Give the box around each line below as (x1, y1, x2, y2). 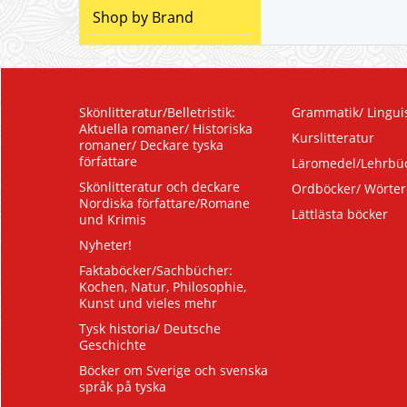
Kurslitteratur (292, 129, 374, 146)
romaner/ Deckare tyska (79, 136, 223, 154)
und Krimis (79, 211, 146, 228)
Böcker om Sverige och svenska (79, 362, 268, 379)
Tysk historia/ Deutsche (79, 320, 221, 337)
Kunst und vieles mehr (79, 294, 217, 312)
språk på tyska (79, 378, 166, 395)
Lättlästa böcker (292, 205, 388, 223)
